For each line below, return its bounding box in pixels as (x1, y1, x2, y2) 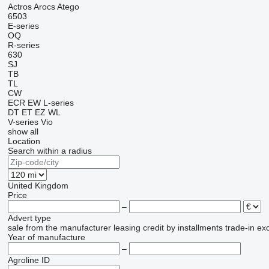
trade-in (225, 223, 255, 232)
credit (142, 223, 164, 232)
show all (7, 127, 38, 136)
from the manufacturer (25, 223, 111, 232)
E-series (7, 21, 39, 31)
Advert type (7, 213, 51, 223)
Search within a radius (7, 146, 92, 156)
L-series (43, 98, 74, 107)
